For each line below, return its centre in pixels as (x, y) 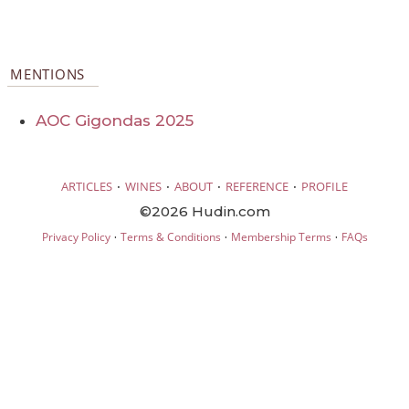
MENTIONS (48, 74)
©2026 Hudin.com (204, 211)
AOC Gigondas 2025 (115, 121)
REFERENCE (257, 186)
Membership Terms (281, 236)
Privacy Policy (76, 236)
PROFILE (325, 186)
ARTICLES (87, 186)
